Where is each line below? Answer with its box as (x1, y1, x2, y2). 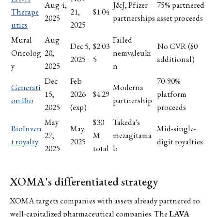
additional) (157, 53, 195, 64)
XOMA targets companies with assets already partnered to (10, 195, 200, 206)
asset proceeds (157, 12, 203, 23)
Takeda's (113, 116, 140, 127)
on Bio (11, 94, 33, 106)
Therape (11, 6, 39, 17)
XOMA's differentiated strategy (10, 173, 158, 189)
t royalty (11, 136, 38, 147)
